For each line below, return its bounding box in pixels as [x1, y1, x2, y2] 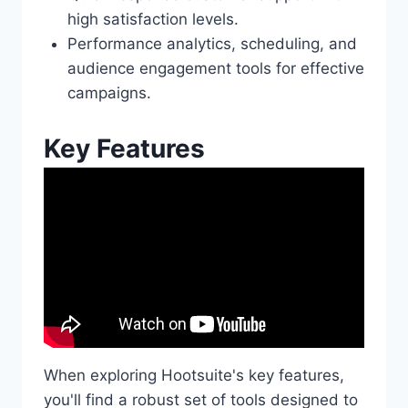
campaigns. [66, 84, 151, 102]
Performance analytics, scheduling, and [66, 35, 357, 53]
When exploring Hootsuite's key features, [44, 365, 344, 384]
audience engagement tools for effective [66, 59, 364, 77]
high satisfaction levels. [66, 10, 239, 28]
